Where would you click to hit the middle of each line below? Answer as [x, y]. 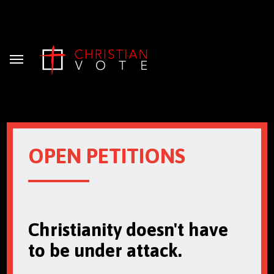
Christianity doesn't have [128, 229]
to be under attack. [105, 250]
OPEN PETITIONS [106, 156]
